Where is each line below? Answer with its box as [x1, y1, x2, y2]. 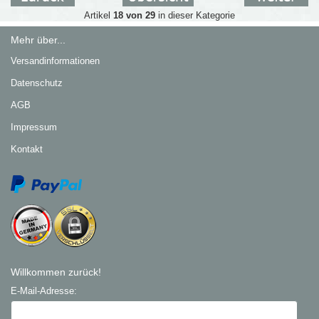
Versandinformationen [11, 56, 100, 67]
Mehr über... [11, 34, 66, 46]
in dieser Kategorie [155, 9, 235, 21]
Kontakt [11, 144, 43, 155]
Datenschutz [11, 78, 63, 89]
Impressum [11, 122, 58, 133]
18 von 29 [113, 9, 155, 21]
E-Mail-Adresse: [11, 286, 78, 297]
